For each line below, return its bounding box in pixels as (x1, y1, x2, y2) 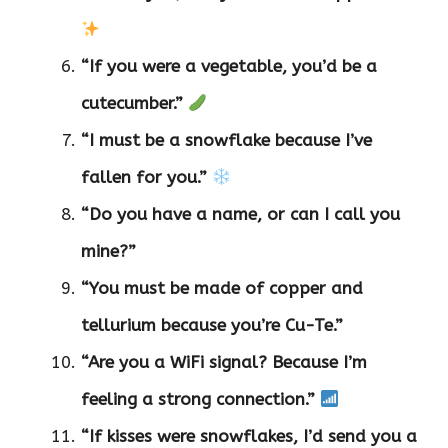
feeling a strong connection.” (81, 389, 315, 410)
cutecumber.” (81, 93, 183, 114)
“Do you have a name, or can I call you (81, 204, 400, 225)
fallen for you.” (81, 167, 207, 188)
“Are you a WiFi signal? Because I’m (81, 352, 367, 373)
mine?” (81, 241, 136, 262)
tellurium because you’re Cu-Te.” (81, 315, 343, 336)
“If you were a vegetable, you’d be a (81, 56, 377, 77)
